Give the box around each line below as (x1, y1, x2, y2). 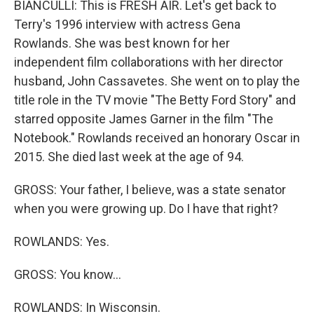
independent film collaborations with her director (14, 55, 283, 69)
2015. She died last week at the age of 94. (14, 149, 244, 164)
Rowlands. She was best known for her (14, 36, 230, 50)
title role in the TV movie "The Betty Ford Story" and (14, 93, 296, 107)
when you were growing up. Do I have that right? (14, 201, 278, 216)
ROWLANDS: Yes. (14, 234, 109, 249)
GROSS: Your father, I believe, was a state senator (14, 182, 286, 197)
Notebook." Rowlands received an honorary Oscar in (14, 130, 300, 145)
